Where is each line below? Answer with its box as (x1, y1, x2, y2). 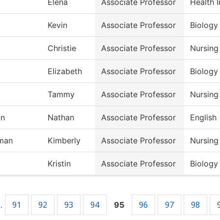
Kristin (48, 159, 71, 169)
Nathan (48, 112, 74, 123)
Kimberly (48, 136, 81, 146)
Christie (48, 43, 76, 54)
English (190, 112, 217, 123)
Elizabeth (48, 66, 82, 77)
